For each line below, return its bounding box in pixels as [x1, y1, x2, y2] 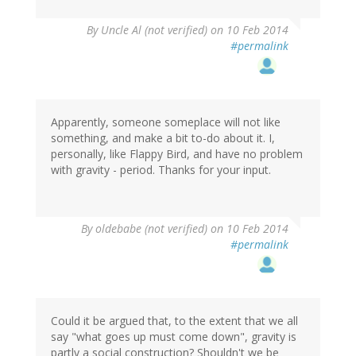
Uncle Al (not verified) [101, 22, 207, 38]
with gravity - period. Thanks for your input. [51, 162, 271, 178]
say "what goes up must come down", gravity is [51, 329, 296, 345]
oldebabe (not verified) [95, 221, 207, 237]
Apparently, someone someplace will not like [51, 114, 281, 130]
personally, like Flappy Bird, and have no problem [51, 146, 303, 162]
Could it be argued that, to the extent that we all [51, 313, 298, 329]
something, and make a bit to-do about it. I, [51, 130, 275, 146]
